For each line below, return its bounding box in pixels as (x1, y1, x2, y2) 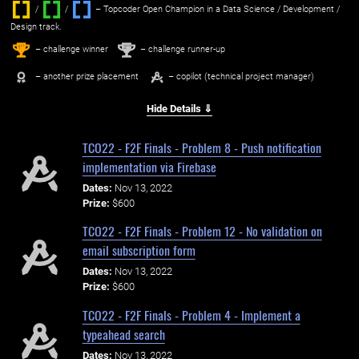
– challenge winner (32, 44, 108, 54)
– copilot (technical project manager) (167, 71, 314, 83)
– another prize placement (32, 71, 139, 83)
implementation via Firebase (82, 157, 216, 176)
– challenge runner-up (137, 44, 225, 54)
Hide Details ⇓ (147, 103, 212, 115)
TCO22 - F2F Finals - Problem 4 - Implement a (82, 305, 301, 325)
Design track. (10, 21, 62, 32)
